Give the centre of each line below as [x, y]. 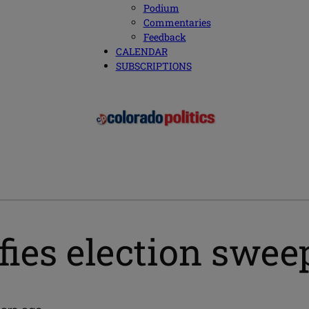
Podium [161, 8]
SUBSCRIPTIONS [153, 66]
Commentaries [177, 23]
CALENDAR [141, 52]
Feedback [165, 37]
